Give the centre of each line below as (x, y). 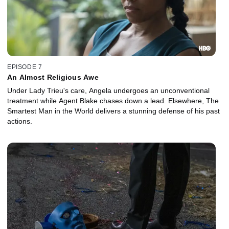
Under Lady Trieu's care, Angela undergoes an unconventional (108, 91)
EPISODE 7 (25, 67)
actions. (20, 121)
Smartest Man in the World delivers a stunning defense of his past (113, 111)
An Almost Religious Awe (53, 77)
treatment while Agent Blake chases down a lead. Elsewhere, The (113, 101)
